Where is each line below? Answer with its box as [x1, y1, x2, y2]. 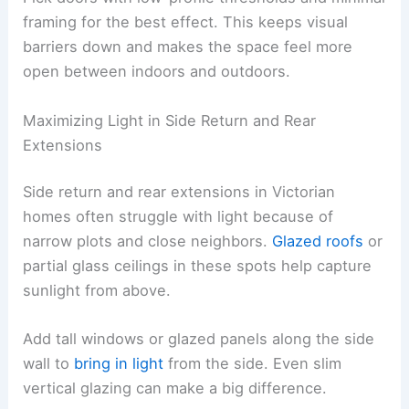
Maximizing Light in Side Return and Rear [23, 110, 317, 130]
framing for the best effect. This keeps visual [23, 13, 349, 32]
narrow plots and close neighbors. [23, 232, 273, 251]
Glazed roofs [272, 232, 364, 251]
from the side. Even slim [163, 354, 342, 373]
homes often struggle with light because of [23, 207, 334, 226]
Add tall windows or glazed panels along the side [23, 330, 375, 349]
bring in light [74, 354, 164, 373]
